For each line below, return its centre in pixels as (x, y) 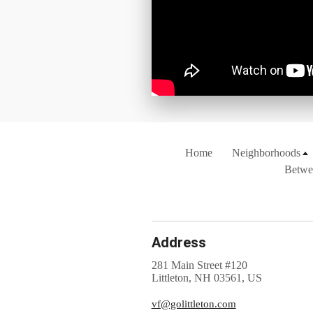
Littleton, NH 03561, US (206, 278)
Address (179, 243)
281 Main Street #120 (199, 265)
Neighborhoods (267, 153)
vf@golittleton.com (194, 304)
